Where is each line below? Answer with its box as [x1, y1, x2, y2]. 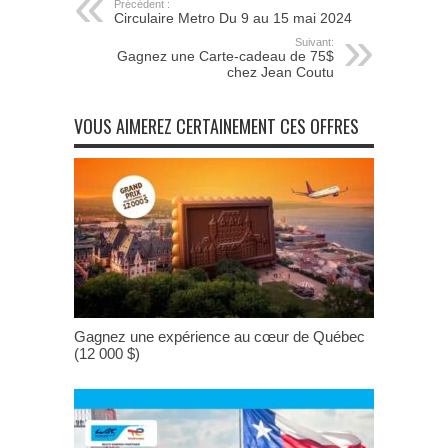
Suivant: [295, 35, 334, 48]
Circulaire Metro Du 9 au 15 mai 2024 [114, 9, 352, 26]
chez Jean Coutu [227, 63, 334, 80]
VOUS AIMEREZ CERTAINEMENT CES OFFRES [74, 112, 359, 139]
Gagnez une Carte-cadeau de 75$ [117, 47, 334, 64]
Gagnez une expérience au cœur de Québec [74, 327, 365, 345]
